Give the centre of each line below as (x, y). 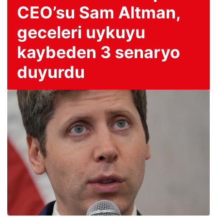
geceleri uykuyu (81, 32)
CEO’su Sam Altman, (99, 12)
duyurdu (51, 72)
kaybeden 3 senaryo (99, 52)
